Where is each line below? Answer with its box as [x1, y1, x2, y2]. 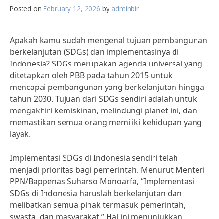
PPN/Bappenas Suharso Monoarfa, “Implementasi [10, 176, 195, 187]
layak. [10, 129, 31, 139]
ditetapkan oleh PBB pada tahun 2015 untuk [10, 70, 173, 81]
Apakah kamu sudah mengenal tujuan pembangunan [10, 35, 207, 45]
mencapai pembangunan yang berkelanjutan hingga [10, 82, 204, 92]
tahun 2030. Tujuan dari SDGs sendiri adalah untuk [10, 93, 197, 104]
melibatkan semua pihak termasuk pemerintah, [10, 199, 186, 210]
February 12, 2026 [44, 4, 100, 13]
